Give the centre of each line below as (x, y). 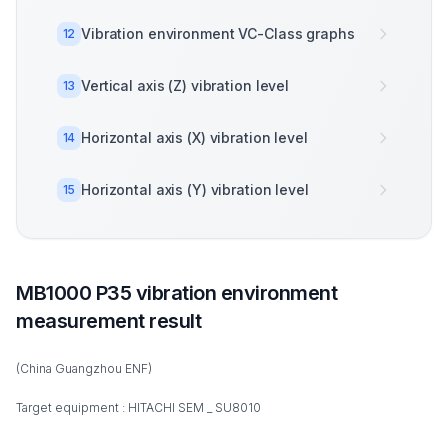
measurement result (108, 321)
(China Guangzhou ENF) (84, 368)
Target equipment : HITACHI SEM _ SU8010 (138, 407)
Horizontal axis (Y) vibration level (195, 189)
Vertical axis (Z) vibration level (185, 85)
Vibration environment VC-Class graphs (218, 33)
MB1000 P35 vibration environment (176, 293)
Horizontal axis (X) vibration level (194, 137)
